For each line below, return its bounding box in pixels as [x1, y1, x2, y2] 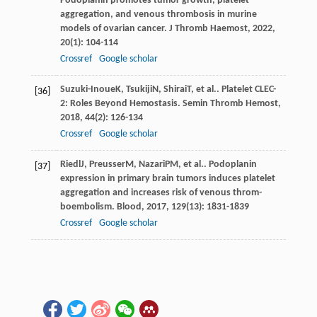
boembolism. [59, 201, 117, 212]
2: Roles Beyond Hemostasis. [59, 98, 183, 109]
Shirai [163, 83, 187, 95]
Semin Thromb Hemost [182, 98, 278, 109]
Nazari [138, 158, 165, 170]
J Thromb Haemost [168, 23, 248, 34]
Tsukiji [125, 83, 152, 95]
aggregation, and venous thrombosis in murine [59, 8, 257, 20]
